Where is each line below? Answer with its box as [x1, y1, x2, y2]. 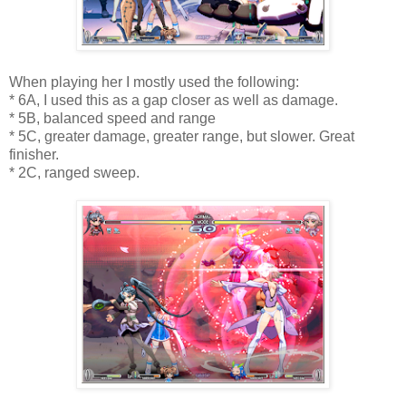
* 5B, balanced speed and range [9, 110, 216, 126]
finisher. [9, 146, 59, 162]
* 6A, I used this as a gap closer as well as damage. [9, 92, 338, 108]
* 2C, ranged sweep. [9, 164, 140, 180]
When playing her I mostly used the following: [9, 73, 299, 90]
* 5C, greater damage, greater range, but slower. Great [9, 128, 354, 144]
